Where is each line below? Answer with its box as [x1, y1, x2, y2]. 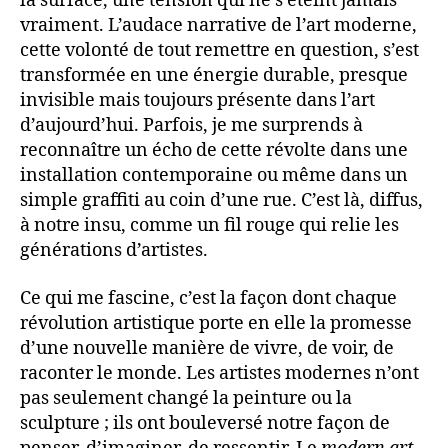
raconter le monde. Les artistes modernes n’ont [20, 361, 419, 385]
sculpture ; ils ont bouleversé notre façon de [20, 411, 390, 435]
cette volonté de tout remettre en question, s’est [20, 39, 419, 63]
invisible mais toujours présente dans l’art [20, 89, 375, 113]
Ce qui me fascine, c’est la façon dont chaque [20, 286, 397, 310]
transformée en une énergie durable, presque [20, 64, 408, 88]
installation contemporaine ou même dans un [20, 164, 408, 188]
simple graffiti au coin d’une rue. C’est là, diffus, [20, 189, 423, 213]
